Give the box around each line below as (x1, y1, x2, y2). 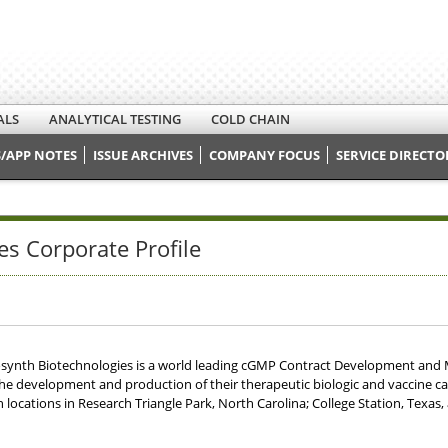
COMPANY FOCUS (209, 146, 320, 164)
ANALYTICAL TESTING (49, 110, 181, 128)
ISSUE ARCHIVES (93, 146, 193, 164)
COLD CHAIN (211, 110, 290, 128)
